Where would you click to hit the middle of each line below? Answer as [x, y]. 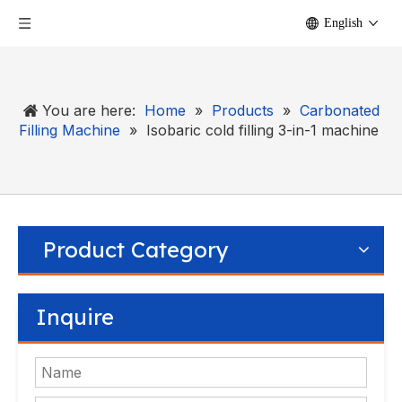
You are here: [88, 110]
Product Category [136, 249]
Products [242, 110]
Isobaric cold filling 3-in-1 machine [262, 130]
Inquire [75, 317]
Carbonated [339, 110]
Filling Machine [70, 130]
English [343, 23]
